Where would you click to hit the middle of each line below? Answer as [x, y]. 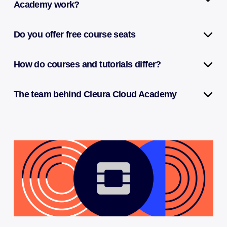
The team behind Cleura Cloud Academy [95, 94]
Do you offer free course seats [74, 34]
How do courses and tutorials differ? [87, 64]
